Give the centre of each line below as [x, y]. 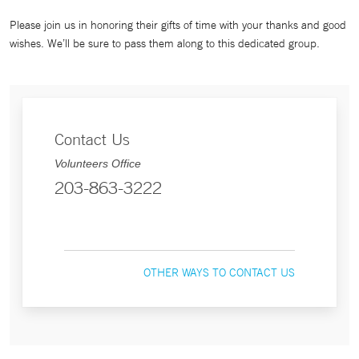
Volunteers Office [98, 163]
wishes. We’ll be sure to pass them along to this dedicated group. [165, 43]
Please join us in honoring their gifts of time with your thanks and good [178, 25]
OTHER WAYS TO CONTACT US [219, 272]
